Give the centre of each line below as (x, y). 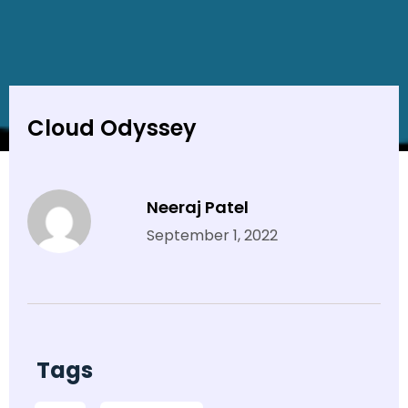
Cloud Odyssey (112, 128)
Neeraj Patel (197, 207)
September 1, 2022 (212, 235)
